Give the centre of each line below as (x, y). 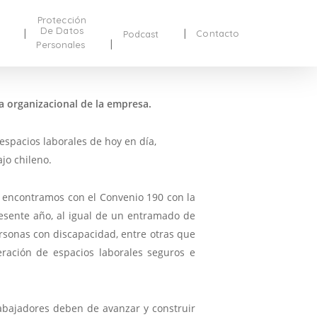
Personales (61, 44)
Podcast (141, 34)
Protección (62, 19)
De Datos (62, 30)
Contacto (218, 33)
